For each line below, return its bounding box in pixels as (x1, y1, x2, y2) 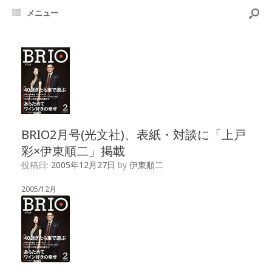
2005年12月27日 (51, 159, 115, 171)
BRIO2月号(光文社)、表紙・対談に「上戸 (21, 126, 246, 143)
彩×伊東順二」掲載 (21, 143, 125, 159)
